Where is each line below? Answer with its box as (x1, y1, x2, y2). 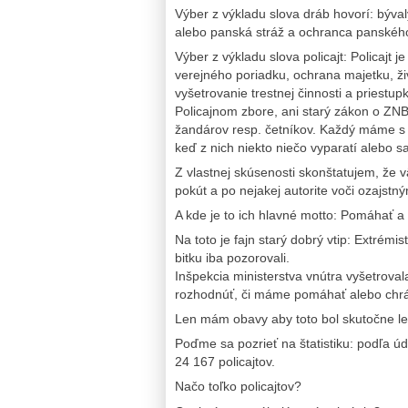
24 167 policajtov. (175, 354, 275, 370)
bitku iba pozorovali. (175, 250, 290, 266)
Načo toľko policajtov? (175, 379, 301, 394)
